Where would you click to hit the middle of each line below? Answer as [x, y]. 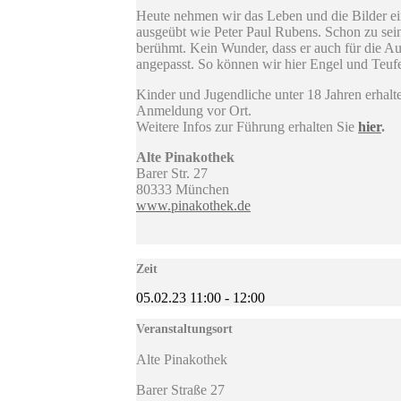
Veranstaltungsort [184, 329]
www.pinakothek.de [193, 206]
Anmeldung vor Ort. [194, 111]
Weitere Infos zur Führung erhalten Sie [247, 127]
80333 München [183, 190]
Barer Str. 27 [172, 174]
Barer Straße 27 [180, 390]
